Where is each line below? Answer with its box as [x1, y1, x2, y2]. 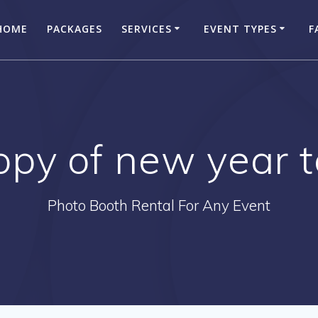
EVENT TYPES [203, 21, 277, 35]
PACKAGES [46, 21, 102, 35]
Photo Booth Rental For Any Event [48, 195, 270, 214]
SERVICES [121, 21, 172, 35]
